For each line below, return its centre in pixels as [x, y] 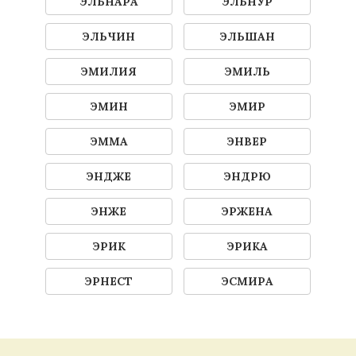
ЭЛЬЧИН [109, 36]
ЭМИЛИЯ [109, 71]
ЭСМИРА [247, 281]
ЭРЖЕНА [247, 211]
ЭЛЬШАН [247, 36]
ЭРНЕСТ [109, 281]
